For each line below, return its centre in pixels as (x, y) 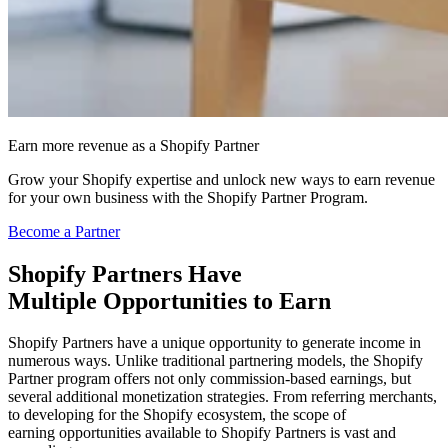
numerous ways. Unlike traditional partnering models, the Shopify (215, 361)
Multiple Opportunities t (134, 300)
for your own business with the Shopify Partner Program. (188, 197)
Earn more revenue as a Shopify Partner (133, 145)
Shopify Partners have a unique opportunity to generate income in (214, 343)
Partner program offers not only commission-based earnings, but (209, 379)
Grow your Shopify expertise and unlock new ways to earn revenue (221, 179)
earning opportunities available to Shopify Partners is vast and (202, 433)
